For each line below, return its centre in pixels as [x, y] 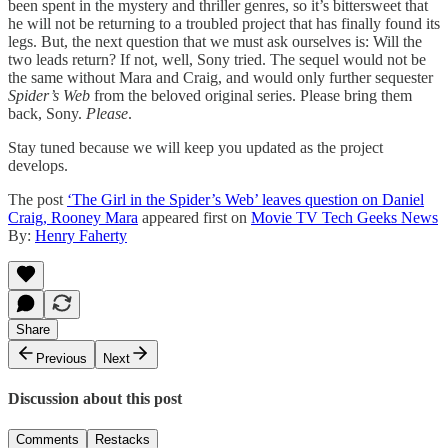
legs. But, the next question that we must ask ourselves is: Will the [215, 41]
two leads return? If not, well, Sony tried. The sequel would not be [217, 59]
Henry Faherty [81, 235]
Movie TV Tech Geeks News [344, 217]
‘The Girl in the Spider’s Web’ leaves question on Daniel [245, 199]
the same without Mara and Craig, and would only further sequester [220, 77]
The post [37, 199]
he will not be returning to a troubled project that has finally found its [224, 23]
